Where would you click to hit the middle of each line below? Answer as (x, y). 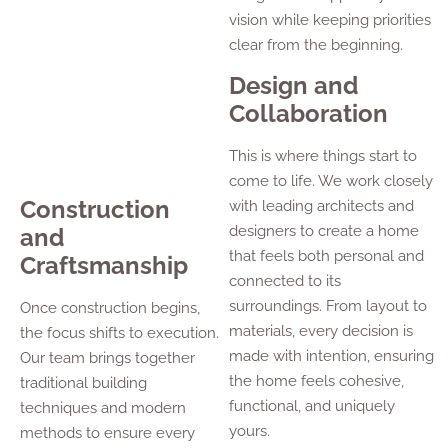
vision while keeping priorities (330, 19)
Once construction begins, (110, 308)
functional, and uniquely (312, 405)
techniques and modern (103, 408)
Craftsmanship (104, 266)
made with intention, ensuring (332, 355)
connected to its (285, 280)
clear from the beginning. (316, 44)
